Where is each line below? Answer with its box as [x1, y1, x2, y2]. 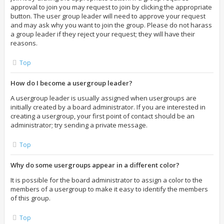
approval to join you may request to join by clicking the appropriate [10, 2, 212, 11]
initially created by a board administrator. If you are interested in [10, 102, 205, 111]
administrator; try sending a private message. [10, 120, 147, 129]
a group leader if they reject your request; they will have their [10, 29, 195, 38]
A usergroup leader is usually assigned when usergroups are [10, 93, 196, 102]
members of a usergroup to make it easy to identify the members [10, 184, 208, 193]
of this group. [10, 193, 50, 202]
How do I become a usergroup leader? [10, 78, 132, 87]
